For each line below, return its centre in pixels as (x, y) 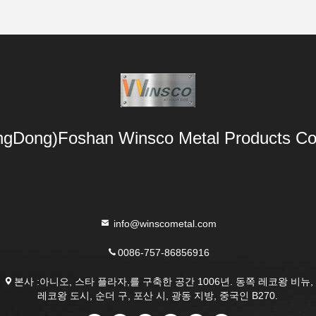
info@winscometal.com (163, 223)
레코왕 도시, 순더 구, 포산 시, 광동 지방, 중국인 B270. (158, 295)
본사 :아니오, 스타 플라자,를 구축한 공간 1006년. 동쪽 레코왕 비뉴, (163, 281)
